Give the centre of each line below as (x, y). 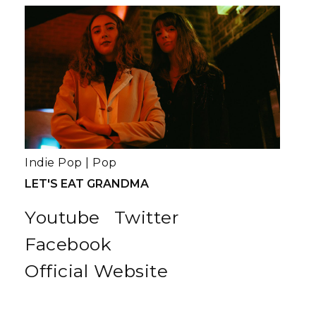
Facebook (68, 244)
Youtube (62, 218)
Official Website (96, 271)
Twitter (146, 218)
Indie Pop (54, 163)
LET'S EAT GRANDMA (87, 184)
